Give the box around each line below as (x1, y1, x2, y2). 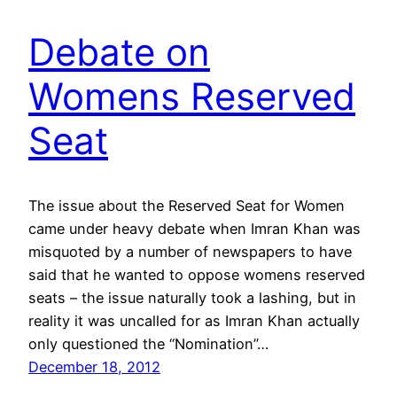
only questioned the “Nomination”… (28, 334, 269, 353)
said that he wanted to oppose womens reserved (28, 265, 365, 284)
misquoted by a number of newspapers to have (28, 242, 352, 261)
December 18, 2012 (28, 357, 160, 376)
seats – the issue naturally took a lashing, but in (28, 288, 356, 307)
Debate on (28, 28, 210, 74)
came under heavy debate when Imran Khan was (28, 219, 361, 237)
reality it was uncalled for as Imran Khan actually (28, 311, 360, 330)
